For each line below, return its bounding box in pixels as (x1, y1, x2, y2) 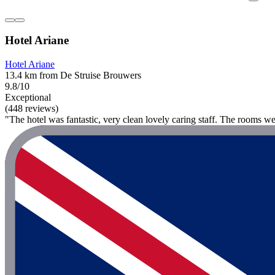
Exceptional (5, 92, 51, 103)
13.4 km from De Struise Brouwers (5, 70, 141, 81)
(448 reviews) (5, 103, 58, 114)
